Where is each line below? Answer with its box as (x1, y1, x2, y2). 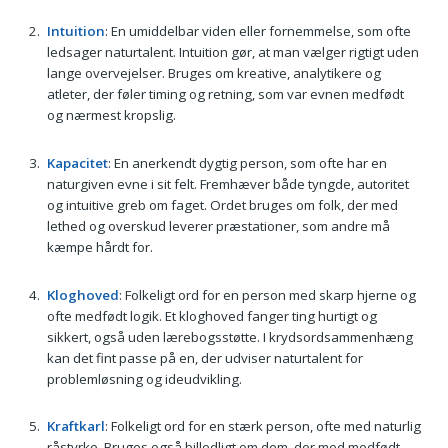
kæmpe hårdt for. (46, 238, 153, 257)
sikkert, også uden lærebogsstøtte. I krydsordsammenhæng (46, 327, 413, 346)
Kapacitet (46, 154, 108, 173)
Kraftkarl (46, 417, 105, 436)
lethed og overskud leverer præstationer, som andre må (46, 217, 390, 236)
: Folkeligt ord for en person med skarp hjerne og (118, 285, 416, 304)
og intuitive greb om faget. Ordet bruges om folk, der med (46, 196, 398, 215)
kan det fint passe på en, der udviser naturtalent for (46, 348, 363, 367)
